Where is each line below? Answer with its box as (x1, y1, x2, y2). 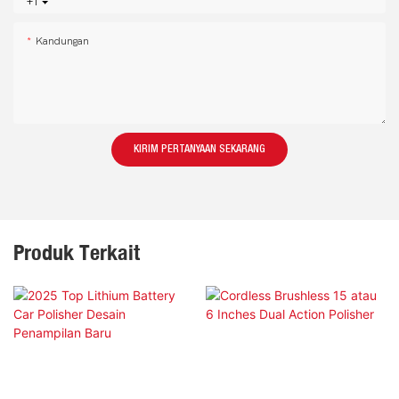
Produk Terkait (13, 239, 140, 266)
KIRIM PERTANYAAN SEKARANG (134, 144, 265, 155)
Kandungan (36, 35, 89, 48)
